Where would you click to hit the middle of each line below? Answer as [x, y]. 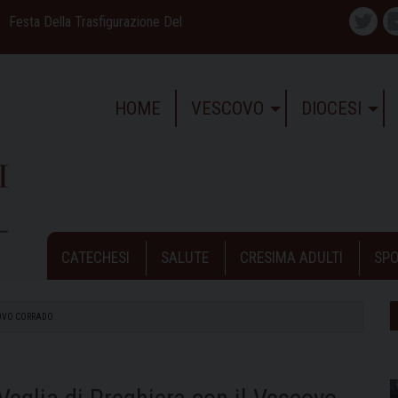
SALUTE [185, 257]
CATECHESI [96, 257]
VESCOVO [227, 108]
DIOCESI [331, 108]
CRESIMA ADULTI [291, 257]
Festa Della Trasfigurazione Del [96, 21]
